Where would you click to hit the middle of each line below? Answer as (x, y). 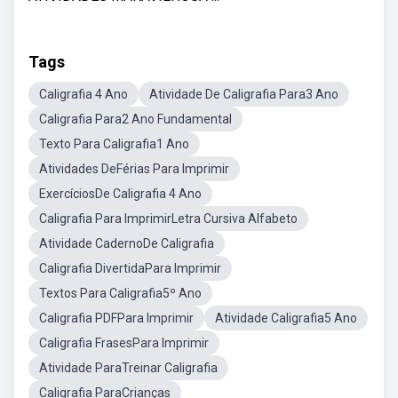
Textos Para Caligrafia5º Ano (120, 293)
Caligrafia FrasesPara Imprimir (124, 343)
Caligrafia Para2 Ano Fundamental (135, 119)
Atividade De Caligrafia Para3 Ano (244, 94)
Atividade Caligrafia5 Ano (286, 318)
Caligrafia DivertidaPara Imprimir (130, 268)
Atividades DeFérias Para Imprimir (134, 169)
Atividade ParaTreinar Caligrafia (128, 368)
